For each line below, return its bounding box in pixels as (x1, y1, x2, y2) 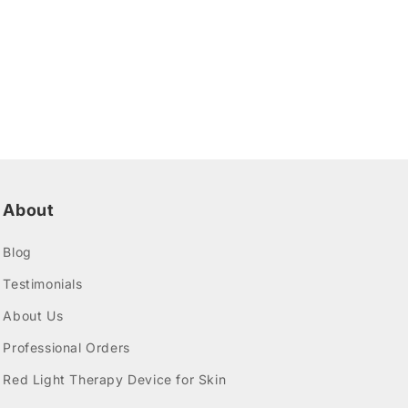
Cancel (103, 34, 150, 52)
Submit (215, 34, 266, 52)
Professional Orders (3, 340, 130, 355)
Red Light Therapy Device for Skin (3, 372, 227, 387)
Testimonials (3, 276, 83, 291)
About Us (3, 308, 64, 323)
